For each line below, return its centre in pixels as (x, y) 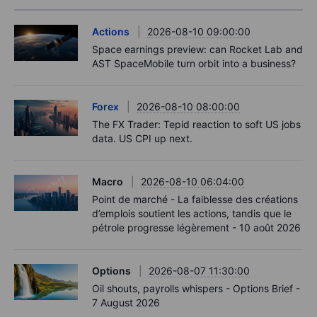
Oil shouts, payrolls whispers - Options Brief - (196, 289)
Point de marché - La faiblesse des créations (195, 200)
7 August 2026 (126, 303)
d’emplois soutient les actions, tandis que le (192, 214)
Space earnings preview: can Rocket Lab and (197, 50)
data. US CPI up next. (142, 139)
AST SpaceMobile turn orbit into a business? (194, 64)
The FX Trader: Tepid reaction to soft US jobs (196, 125)
